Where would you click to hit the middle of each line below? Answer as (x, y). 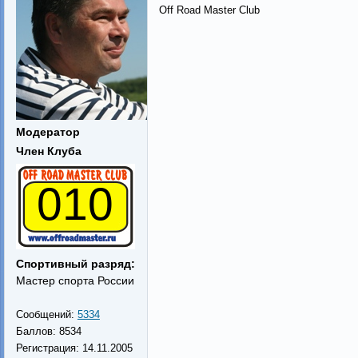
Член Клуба (48, 151)
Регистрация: (49, 348)
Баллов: (37, 331)
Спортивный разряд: (75, 264)
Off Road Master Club (209, 10)
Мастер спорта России (75, 280)
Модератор (48, 132)
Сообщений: (46, 314)
